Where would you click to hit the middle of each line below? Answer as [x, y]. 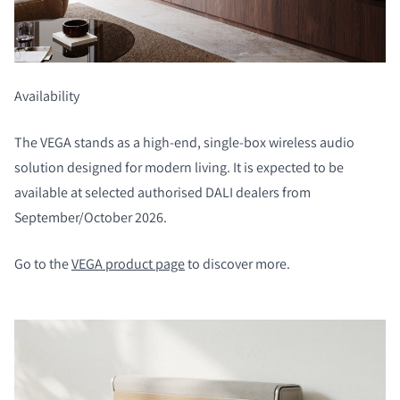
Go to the [43, 264]
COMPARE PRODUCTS [141, 102]
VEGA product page [128, 264]
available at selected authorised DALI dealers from [162, 193]
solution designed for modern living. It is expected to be [179, 168]
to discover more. [237, 264]
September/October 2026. [92, 218]
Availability [48, 96]
